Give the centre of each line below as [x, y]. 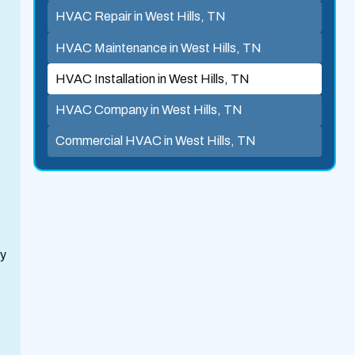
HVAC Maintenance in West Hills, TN [158, 48]
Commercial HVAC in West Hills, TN [155, 141]
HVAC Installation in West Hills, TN [152, 78]
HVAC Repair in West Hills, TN [140, 17]
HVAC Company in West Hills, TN [149, 109]
